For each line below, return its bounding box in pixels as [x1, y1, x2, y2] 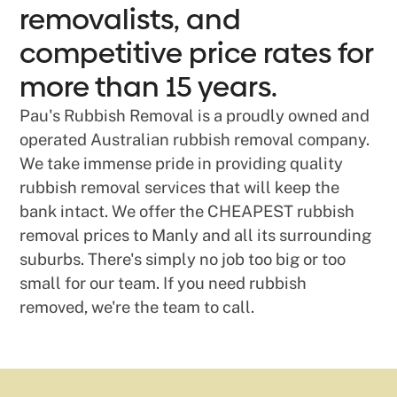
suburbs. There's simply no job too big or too [19, 250, 346, 269]
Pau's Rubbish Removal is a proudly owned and [19, 106, 370, 125]
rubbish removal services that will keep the [19, 178, 340, 197]
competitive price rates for [19, 34, 374, 73]
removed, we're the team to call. [19, 298, 255, 316]
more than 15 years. [19, 67, 278, 106]
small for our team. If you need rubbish [19, 274, 307, 292]
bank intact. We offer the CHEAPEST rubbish [19, 202, 355, 221]
